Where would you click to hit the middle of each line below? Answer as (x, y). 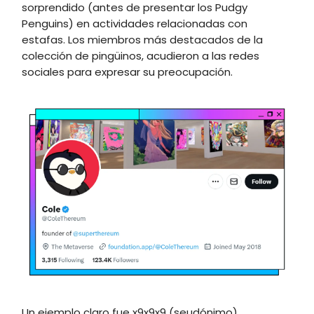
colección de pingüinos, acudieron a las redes (141, 55)
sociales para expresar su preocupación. (127, 71)
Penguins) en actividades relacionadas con (135, 23)
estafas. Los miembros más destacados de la (142, 39)
